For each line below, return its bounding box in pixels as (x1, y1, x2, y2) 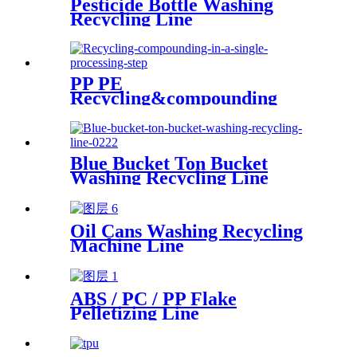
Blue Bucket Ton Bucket (70, 153, 268, 175)
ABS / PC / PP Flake (70, 288, 237, 310)
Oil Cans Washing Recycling (70, 221, 303, 242)
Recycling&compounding (70, 88, 277, 109)
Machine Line (70, 235, 184, 257)
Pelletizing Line (70, 303, 199, 324)
